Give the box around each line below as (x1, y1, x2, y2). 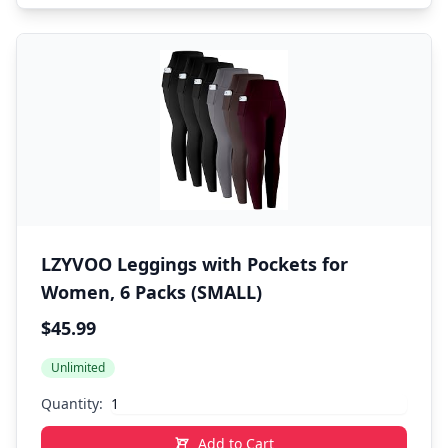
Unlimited (51, 359, 105, 376)
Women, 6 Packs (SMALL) (41, 280, 262, 304)
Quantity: (41, 394, 103, 413)
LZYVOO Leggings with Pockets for (41, 252, 348, 276)
